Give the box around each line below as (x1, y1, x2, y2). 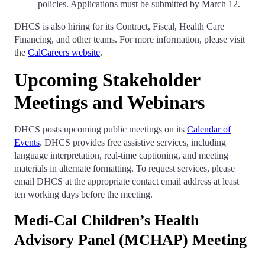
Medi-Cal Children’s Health (14, 212, 199, 229)
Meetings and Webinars (14, 92, 205, 113)
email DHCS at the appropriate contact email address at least (14, 176, 239, 186)
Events (14, 137, 40, 147)
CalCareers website (28, 47, 100, 57)
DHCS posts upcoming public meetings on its (14, 124, 187, 134)
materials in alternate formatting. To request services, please (14, 163, 235, 173)
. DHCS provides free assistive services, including (40, 137, 226, 147)
